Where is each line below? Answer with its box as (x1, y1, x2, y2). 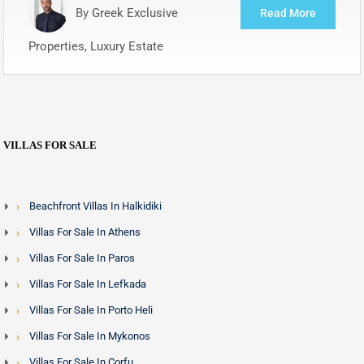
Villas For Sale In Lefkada (29, 278, 146, 291)
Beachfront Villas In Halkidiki (29, 200, 162, 213)
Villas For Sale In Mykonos (29, 330, 150, 343)
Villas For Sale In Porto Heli (29, 304, 153, 317)
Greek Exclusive (92, 6, 178, 21)
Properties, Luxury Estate (28, 39, 163, 54)
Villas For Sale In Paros (29, 252, 135, 265)
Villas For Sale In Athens (29, 226, 141, 239)
